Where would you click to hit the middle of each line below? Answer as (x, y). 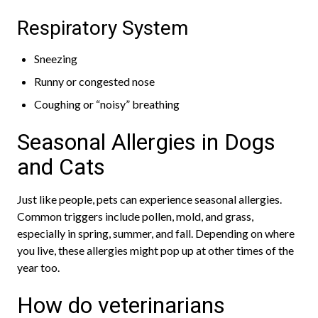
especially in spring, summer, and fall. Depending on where (156, 233)
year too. (38, 267)
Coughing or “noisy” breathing (107, 104)
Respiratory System (103, 28)
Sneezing (56, 59)
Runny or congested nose (94, 81)
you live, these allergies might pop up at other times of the (155, 250)
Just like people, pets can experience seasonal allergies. (149, 199)
